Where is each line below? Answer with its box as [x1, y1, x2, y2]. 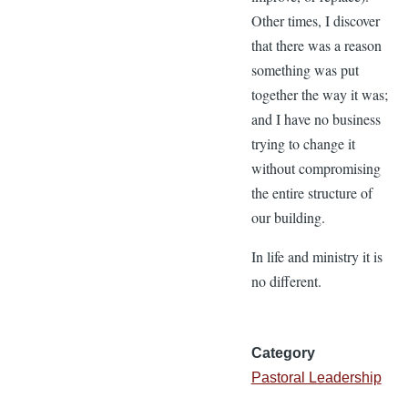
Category [250, 344, 315, 361]
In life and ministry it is [250, 246, 382, 266]
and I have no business [250, 108, 381, 128]
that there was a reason [250, 35, 382, 55]
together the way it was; [250, 84, 388, 104]
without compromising [250, 158, 381, 178]
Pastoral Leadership [250, 369, 382, 385]
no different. [250, 270, 321, 291]
